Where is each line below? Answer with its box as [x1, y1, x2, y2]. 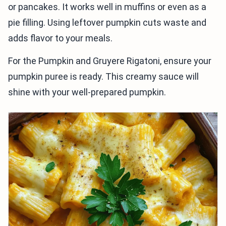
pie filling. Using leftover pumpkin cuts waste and [8, 17, 206, 28]
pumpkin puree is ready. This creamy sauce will [8, 71, 199, 82]
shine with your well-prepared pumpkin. [8, 87, 166, 98]
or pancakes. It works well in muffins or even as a [8, 2, 206, 13]
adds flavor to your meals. [8, 33, 112, 44]
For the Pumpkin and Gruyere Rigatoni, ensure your [8, 55, 211, 67]
